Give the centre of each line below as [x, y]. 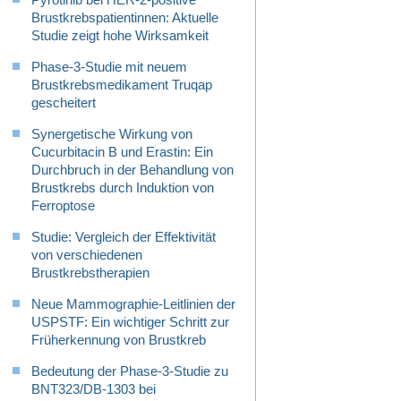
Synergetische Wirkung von [112, 134]
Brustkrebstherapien [90, 273]
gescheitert [64, 103]
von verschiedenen [87, 255]
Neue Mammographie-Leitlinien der [133, 304]
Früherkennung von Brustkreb [119, 340]
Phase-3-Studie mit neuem [109, 67]
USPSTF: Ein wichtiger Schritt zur [130, 322]
